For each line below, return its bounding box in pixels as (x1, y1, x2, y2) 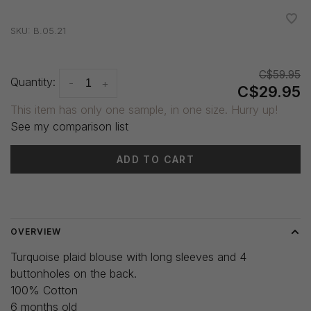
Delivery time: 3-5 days (10, 183, 115, 196)
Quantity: (10, 75, 56, 90)
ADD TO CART (116, 153, 195, 166)
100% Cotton (10, 283, 78, 298)
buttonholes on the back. (10, 267, 137, 281)
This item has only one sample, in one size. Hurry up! (10, 103, 278, 117)
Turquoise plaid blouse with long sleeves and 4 (10, 250, 246, 264)
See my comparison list (10, 119, 128, 134)
